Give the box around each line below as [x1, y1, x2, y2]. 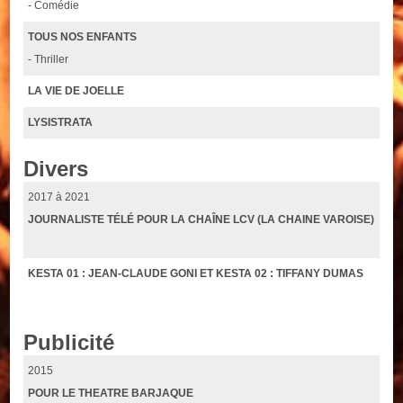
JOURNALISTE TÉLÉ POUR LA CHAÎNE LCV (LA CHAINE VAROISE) [28, 212, 375, 226]
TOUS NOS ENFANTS [28, 30, 138, 43]
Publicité [23, 329, 115, 354]
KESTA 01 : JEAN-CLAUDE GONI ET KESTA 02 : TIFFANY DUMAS [28, 266, 364, 280]
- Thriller [28, 52, 69, 66]
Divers [23, 156, 89, 181]
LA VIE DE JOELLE [28, 84, 125, 97]
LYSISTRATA [28, 115, 94, 129]
